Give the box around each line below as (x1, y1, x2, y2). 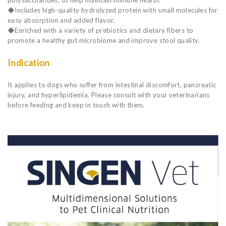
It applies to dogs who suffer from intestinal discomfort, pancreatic (8, 80, 216, 89)
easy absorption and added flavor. (8, 16, 115, 24)
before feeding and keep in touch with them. (8, 100, 145, 109)
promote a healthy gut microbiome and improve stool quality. (8, 36, 200, 44)
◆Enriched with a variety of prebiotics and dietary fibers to (8, 26, 194, 34)
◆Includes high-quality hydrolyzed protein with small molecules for (8, 6, 218, 14)
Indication (8, 56, 49, 68)
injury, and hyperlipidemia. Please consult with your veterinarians (8, 90, 210, 99)
